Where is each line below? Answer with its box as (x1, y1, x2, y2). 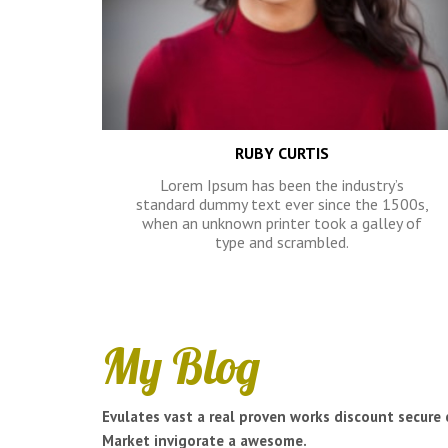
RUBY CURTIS (235, 143, 329, 163)
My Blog (102, 336, 260, 396)
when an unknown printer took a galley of (142, 213, 422, 233)
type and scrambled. (215, 232, 349, 252)
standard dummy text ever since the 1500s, (135, 194, 429, 214)
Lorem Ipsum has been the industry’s (160, 175, 404, 195)
